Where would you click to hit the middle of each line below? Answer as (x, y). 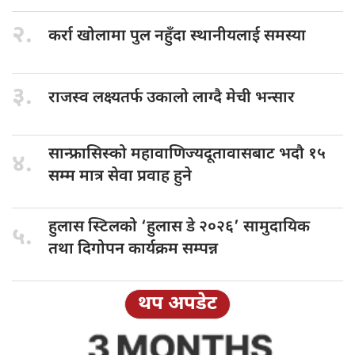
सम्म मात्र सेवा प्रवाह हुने (120, 176)
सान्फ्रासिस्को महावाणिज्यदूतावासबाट (164, 154)
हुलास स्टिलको (95, 227)
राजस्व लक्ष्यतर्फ (97, 98)
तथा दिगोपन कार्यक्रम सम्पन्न (133, 249)
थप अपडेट (177, 304)
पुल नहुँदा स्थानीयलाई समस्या (218, 36)
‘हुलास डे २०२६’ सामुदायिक (225, 227)
